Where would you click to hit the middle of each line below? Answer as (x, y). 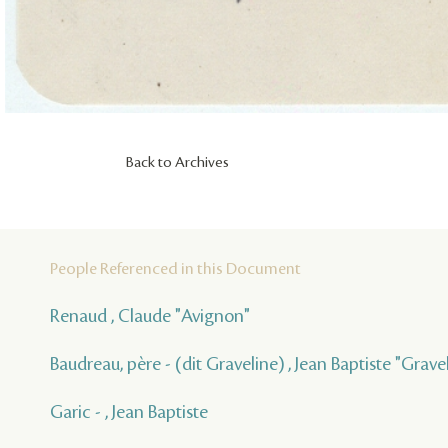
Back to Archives (177, 162)
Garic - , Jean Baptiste (129, 411)
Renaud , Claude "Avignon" (150, 315)
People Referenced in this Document (175, 268)
